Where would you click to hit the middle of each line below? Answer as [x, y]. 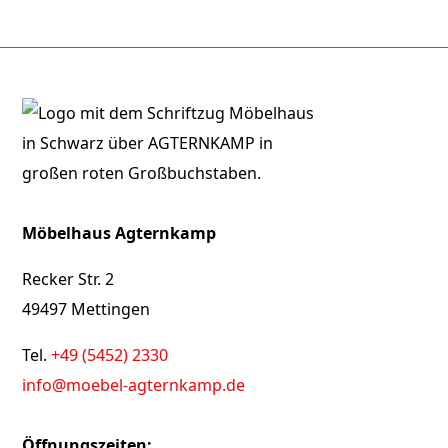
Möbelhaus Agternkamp [119, 233]
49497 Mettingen [86, 309]
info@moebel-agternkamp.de [134, 385]
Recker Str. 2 [68, 279]
